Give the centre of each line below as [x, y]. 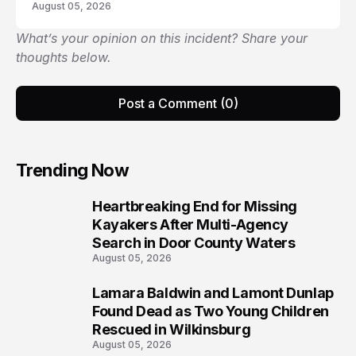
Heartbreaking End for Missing [195, 206]
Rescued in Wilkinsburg [172, 329]
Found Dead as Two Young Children [211, 311]
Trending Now [73, 170]
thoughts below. [64, 57]
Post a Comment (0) [178, 103]
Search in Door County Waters [194, 243]
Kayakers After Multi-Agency [190, 224]
